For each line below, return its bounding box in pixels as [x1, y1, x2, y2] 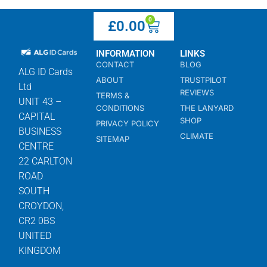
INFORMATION [95, 48, 155, 59]
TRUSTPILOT [179, 74, 226, 85]
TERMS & [95, 90, 129, 100]
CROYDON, [18, 200, 64, 212]
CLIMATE [179, 131, 213, 141]
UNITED [18, 229, 51, 241]
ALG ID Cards [18, 66, 73, 77]
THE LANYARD [179, 103, 234, 113]
